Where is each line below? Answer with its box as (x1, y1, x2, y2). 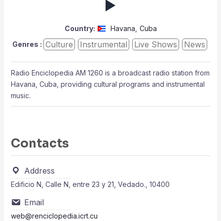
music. (10, 91, 31, 100)
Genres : (12, 40, 42, 48)
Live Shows (134, 39, 177, 49)
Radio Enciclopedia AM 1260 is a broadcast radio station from (10, 69, 210, 77)
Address (24, 166, 55, 176)
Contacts (10, 136, 69, 151)
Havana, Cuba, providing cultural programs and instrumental (10, 80, 205, 88)
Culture (45, 39, 73, 49)
